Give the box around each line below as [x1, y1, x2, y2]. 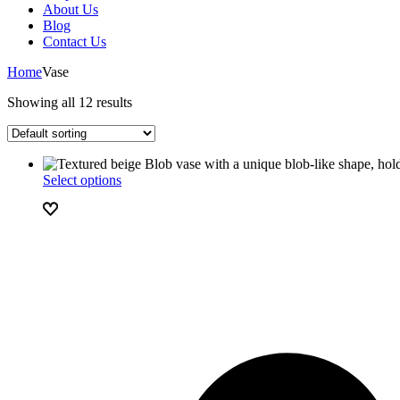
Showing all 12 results [7, 95, 132, 110]
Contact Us [43, 34, 106, 49]
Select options [43, 172, 121, 187]
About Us [43, 2, 98, 17]
